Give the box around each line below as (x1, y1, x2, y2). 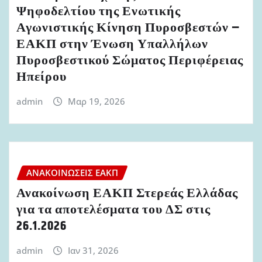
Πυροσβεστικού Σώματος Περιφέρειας (16, 51, 243, 71)
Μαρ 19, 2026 (67, 95, 125, 108)
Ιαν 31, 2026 (67, 244, 119, 257)
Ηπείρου (16, 67, 67, 88)
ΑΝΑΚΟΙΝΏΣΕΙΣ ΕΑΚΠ (26, 166, 118, 178)
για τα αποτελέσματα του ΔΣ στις (16, 200, 211, 220)
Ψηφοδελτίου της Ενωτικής (16, 2, 181, 22)
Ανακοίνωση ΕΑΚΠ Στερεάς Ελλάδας (16, 184, 238, 204)
